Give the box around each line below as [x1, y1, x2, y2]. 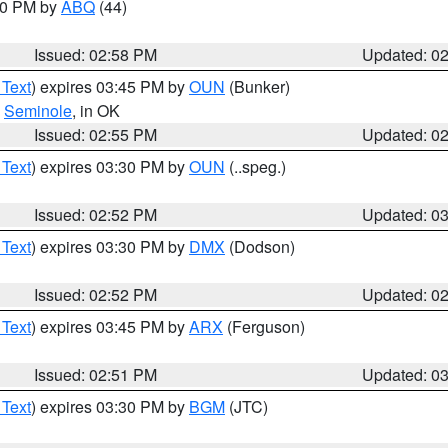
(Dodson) [225, 235, 295, 258]
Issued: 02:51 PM [34, 363, 158, 386]
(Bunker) [225, 75, 290, 98]
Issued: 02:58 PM [34, 43, 158, 66]
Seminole [4, 99, 72, 122]
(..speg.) [225, 155, 286, 178]
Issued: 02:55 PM [34, 123, 158, 146]
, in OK [72, 99, 120, 122]
